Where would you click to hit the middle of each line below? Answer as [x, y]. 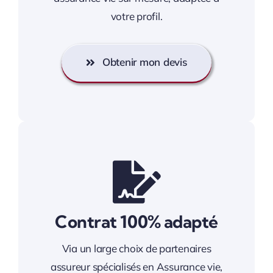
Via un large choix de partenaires [136, 249]
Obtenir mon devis [144, 62]
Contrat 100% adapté [136, 222]
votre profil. [136, 16]
